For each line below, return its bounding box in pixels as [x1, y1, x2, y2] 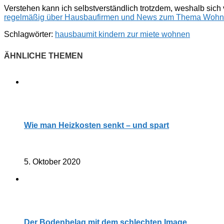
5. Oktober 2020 [24, 157, 80, 166]
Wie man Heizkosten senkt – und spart [24, 120, 169, 129]
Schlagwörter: [4, 29, 53, 38]
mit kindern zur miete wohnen [86, 29, 190, 38]
